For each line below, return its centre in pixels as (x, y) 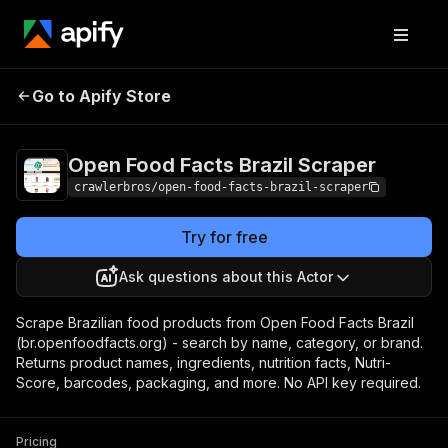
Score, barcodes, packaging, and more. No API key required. (218, 382)
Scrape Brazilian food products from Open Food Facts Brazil (215, 322)
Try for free (224, 237)
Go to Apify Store (101, 96)
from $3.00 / (361, 93)
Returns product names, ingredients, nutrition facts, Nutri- (203, 362)
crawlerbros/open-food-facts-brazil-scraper (221, 187)
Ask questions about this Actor (226, 276)
